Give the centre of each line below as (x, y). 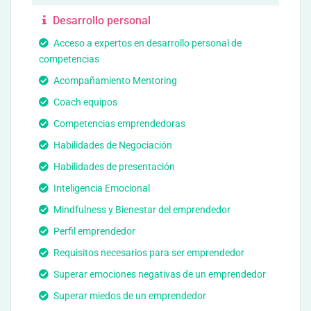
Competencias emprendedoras (118, 124)
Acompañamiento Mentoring (114, 81)
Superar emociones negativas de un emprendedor (159, 274)
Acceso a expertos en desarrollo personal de (146, 43)
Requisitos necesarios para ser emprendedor (148, 253)
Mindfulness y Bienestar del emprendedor (141, 210)
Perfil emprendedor (93, 231)
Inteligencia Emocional (101, 188)
